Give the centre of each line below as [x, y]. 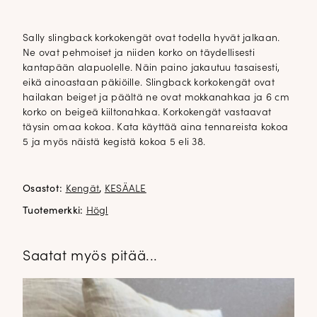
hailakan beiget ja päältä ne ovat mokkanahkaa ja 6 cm [156, 98]
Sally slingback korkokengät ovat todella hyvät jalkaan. [151, 38]
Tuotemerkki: [54, 211]
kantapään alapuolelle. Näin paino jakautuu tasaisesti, [151, 68]
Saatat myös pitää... [90, 257]
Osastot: [44, 189]
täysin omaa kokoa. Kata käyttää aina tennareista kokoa [156, 127]
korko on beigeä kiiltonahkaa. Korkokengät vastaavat [147, 113]
